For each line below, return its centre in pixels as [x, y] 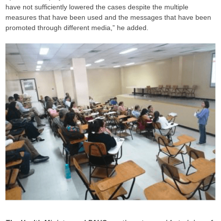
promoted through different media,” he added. [77, 27]
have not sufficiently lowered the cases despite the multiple [97, 7]
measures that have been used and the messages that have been [109, 17]
